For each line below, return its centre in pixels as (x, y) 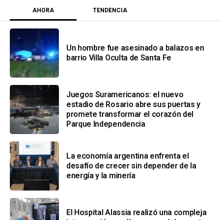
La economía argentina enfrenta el (128, 156)
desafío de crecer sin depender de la (131, 165)
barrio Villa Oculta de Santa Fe (119, 57)
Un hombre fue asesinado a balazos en (135, 48)
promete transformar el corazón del (130, 114)
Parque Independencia (106, 124)
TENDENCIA (110, 10)
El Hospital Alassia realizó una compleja (137, 212)
